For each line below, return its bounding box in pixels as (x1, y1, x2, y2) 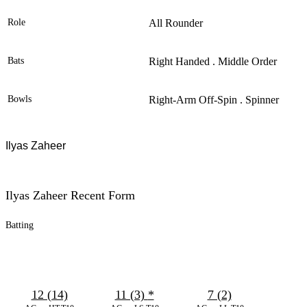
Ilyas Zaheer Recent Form (5, 188, 135, 203)
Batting (5, 220, 34, 231)
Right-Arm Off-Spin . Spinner (149, 94, 279, 106)
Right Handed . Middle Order (149, 56, 277, 68)
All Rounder (149, 17, 203, 29)
